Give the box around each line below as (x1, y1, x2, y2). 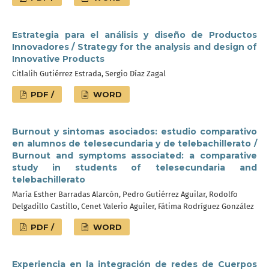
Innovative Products (12, 53, 104, 64)
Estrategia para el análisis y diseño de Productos (12, 29, 257, 40)
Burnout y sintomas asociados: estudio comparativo (12, 126, 257, 137)
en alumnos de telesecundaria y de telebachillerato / (12, 138, 257, 149)
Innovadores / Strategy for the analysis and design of (12, 41, 257, 52)
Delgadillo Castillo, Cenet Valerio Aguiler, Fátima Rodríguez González (12, 202, 254, 211)
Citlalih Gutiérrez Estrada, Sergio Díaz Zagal (12, 69, 166, 78)
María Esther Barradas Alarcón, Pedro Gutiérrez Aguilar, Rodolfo (12, 190, 238, 199)
